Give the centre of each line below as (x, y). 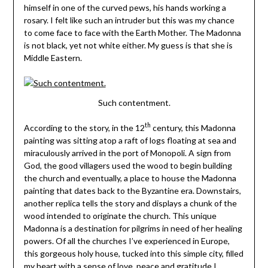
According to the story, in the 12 (84, 127)
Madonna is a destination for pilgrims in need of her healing (133, 228)
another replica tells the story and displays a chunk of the (130, 203)
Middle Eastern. (53, 58)
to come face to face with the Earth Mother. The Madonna (132, 33)
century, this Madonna (193, 127)
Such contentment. (134, 102)
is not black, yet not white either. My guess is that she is (128, 45)
